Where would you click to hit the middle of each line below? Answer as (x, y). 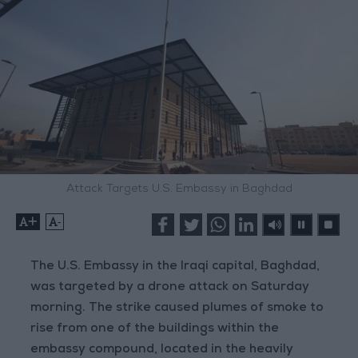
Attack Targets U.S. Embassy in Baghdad (179, 189)
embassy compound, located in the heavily (162, 350)
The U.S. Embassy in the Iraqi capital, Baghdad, (175, 267)
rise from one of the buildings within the (155, 329)
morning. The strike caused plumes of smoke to (177, 308)
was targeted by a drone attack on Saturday (170, 288)
